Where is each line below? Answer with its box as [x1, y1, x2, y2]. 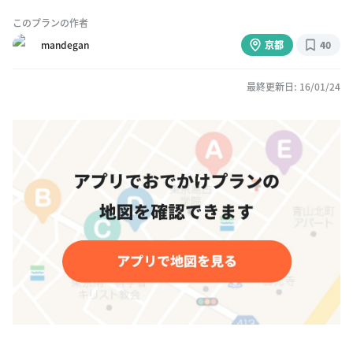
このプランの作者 [13, 16, 88, 29]
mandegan [41, 38, 89, 51]
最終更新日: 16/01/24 [247, 80, 340, 93]
